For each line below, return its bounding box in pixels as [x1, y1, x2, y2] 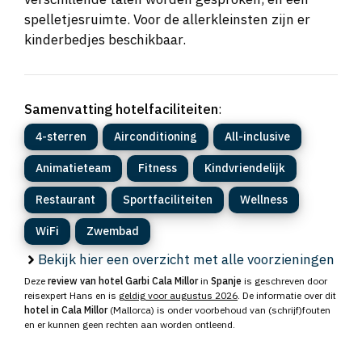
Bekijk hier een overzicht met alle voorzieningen [38, 250, 335, 269]
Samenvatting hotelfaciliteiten [24, 100, 218, 119]
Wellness [240, 192, 288, 208]
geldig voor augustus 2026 [119, 289, 238, 302]
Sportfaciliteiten [123, 192, 213, 208]
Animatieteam [36, 161, 111, 176]
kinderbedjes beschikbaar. [24, 31, 186, 49]
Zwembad [86, 224, 139, 239]
